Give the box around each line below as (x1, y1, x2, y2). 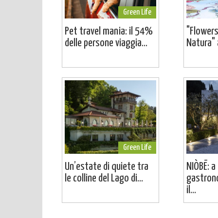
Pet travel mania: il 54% (65, 26, 153, 37)
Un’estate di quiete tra (65, 161, 148, 172)
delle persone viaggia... (65, 37, 147, 49)
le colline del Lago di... (65, 172, 143, 184)
